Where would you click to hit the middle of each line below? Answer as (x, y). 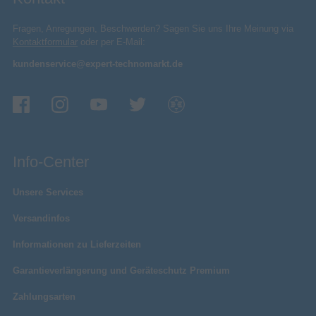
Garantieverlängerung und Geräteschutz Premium (121, 270)
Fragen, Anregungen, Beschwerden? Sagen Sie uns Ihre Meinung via (153, 28)
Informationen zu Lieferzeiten (77, 244)
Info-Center (51, 162)
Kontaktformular (45, 42)
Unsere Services (48, 192)
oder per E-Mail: (111, 42)
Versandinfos (41, 218)
